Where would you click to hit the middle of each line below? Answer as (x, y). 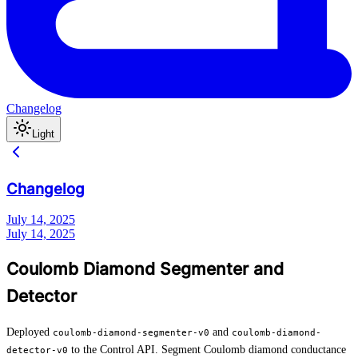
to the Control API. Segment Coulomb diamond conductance (207, 350)
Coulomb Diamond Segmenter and (145, 268)
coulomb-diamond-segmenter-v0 (131, 333)
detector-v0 (37, 350)
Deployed (30, 332)
